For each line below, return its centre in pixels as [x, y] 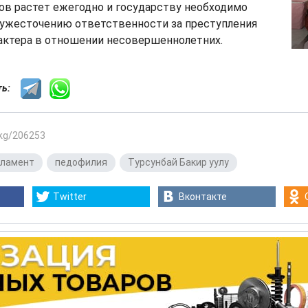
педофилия [81, 162]
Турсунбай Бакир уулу [178, 162]
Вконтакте [203, 197]
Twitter [70, 197]
